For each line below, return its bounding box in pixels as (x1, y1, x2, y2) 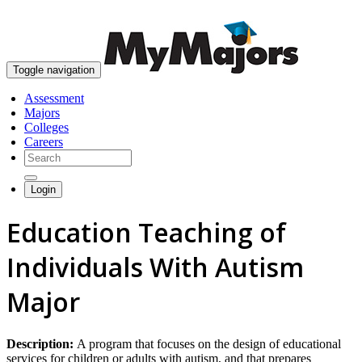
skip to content (290, 6, 356, 19)
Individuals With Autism (6, 250, 304, 285)
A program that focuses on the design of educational (77, 336, 341, 351)
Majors (24, 106, 60, 120)
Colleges (24, 120, 69, 134)
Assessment (24, 91, 84, 105)
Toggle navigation (13, 64, 95, 76)
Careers (24, 135, 63, 149)
